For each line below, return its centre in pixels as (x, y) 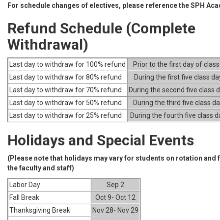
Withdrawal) (48, 44)
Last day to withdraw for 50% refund (66, 103)
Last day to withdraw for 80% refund (66, 77)
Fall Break (24, 197)
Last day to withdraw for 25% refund (66, 115)
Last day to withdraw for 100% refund (68, 64)
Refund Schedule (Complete (101, 28)
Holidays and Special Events (101, 140)
